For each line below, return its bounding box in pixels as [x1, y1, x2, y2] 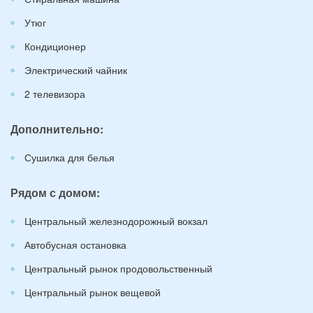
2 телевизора [24, 86, 85, 101]
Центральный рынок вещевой [24, 284, 161, 299]
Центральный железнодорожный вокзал [24, 213, 208, 228]
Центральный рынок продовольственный [24, 261, 212, 275]
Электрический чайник [24, 62, 127, 77]
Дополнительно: [10, 120, 103, 137]
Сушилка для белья [24, 150, 115, 164]
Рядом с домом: [10, 184, 100, 201]
